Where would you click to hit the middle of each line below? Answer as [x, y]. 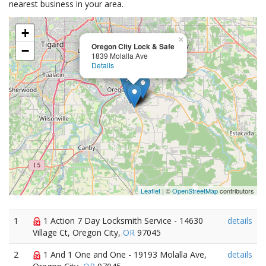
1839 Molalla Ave [120, 56]
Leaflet [151, 191]
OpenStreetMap [195, 191]
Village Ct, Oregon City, [78, 232]
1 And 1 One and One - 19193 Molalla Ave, [124, 254]
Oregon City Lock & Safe [133, 46]
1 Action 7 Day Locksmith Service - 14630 [122, 221]
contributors [236, 191]
